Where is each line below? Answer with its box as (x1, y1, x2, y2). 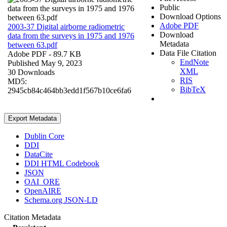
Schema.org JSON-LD (24, 195, 98, 204)
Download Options (160, 12, 221, 21)
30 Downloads (8, 67, 55, 77)
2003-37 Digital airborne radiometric (8, 22, 125, 31)
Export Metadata (8, 114, 57, 122)
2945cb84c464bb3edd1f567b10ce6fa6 (8, 86, 131, 95)
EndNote (180, 57, 209, 66)
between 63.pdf (8, 40, 57, 49)
